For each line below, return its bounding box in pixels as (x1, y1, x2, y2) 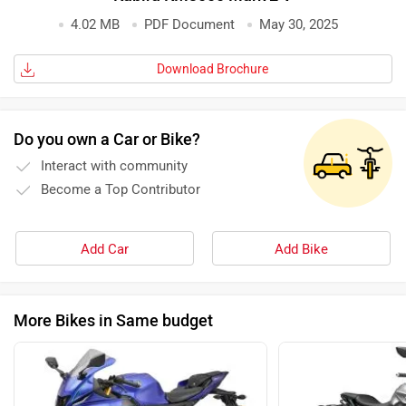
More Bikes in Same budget (14, 311, 213, 332)
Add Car (81, 241, 129, 258)
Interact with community (41, 158, 188, 175)
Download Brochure (156, 62, 268, 78)
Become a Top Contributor (41, 181, 200, 198)
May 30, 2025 (259, 16, 338, 34)
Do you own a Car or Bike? (14, 130, 200, 150)
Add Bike (275, 241, 328, 258)
